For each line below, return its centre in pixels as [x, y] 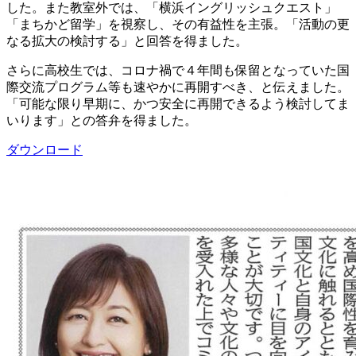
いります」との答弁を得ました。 [102, 121]
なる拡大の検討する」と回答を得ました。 [127, 41]
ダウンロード [44, 150]
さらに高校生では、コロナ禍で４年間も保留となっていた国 [178, 71]
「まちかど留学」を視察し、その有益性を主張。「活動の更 [178, 25]
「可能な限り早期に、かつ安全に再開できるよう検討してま [178, 104]
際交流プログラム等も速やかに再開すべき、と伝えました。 [178, 87]
